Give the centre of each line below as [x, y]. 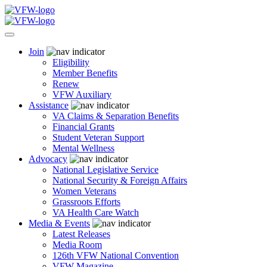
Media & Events [59, 223]
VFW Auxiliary [82, 94]
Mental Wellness [83, 148]
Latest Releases [81, 234]
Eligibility [71, 62]
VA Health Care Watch [96, 212]
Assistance [49, 105]
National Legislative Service [105, 170]
